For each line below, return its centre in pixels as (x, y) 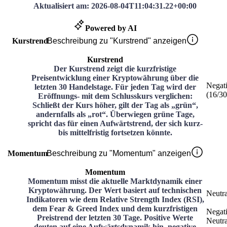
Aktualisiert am (60, 6)
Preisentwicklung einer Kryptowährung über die (115, 78)
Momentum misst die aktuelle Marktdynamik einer (115, 181)
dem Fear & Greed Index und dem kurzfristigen (115, 209)
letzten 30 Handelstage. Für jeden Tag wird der (115, 87)
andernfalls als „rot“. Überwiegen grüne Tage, (115, 115)
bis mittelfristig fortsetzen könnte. (115, 133)
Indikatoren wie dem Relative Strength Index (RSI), (115, 200)
